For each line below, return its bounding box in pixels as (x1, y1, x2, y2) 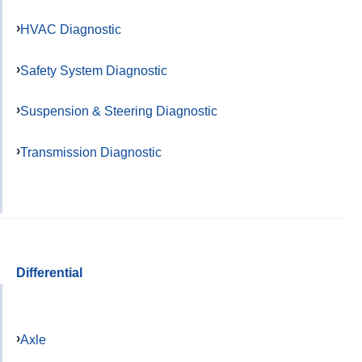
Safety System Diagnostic (20, 62, 167, 78)
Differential (16, 266, 82, 280)
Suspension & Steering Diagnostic (20, 103, 217, 119)
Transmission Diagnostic (20, 145, 162, 160)
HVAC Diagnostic (20, 21, 121, 36)
